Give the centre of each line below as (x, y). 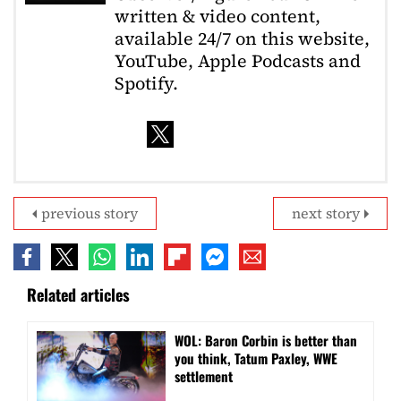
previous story (90, 213)
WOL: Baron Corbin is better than (266, 341)
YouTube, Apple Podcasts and (238, 60)
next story (326, 213)
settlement (204, 376)
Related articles (78, 295)
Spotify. (146, 83)
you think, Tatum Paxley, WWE (256, 358)
